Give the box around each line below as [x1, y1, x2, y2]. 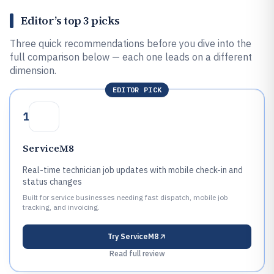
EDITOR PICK [112, 85, 162, 94]
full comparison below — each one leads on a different [10, 51, 252, 63]
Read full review [109, 249, 165, 258]
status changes [23, 176, 82, 187]
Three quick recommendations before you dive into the [10, 37, 251, 50]
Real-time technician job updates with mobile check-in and [23, 165, 243, 176]
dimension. [10, 64, 56, 76]
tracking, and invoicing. [23, 202, 100, 212]
